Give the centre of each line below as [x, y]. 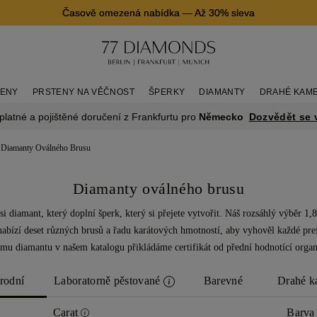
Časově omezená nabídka [121, 13]
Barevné [223, 280]
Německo [221, 117]
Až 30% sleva [225, 13]
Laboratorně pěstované [109, 280]
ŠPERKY [167, 92]
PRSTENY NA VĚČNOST [83, 92]
